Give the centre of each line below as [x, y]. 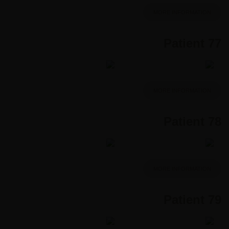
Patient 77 [192, 43]
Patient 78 [192, 121]
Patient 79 [192, 199]
